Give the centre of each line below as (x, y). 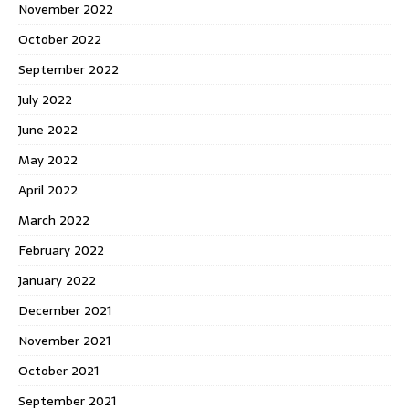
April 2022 (48, 189)
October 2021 (58, 370)
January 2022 (57, 280)
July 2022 (45, 99)
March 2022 (54, 220)
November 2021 (64, 340)
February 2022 (61, 250)
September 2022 (68, 69)
